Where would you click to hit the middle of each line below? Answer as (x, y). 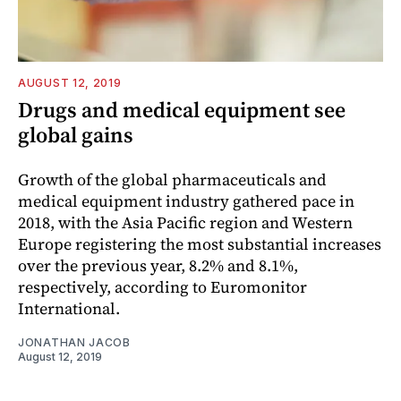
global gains (76, 134)
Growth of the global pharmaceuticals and (172, 179)
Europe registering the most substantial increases (200, 243)
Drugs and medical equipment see (182, 109)
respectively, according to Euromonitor (162, 286)
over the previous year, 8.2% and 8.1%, (158, 265)
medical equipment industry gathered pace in (186, 200)
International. (69, 308)
